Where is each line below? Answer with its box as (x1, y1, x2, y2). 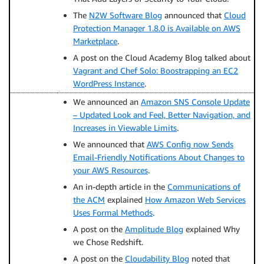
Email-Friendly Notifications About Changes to (73, 152, 245, 162)
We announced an (73, 97, 141, 107)
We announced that (73, 139, 147, 149)
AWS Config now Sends (147, 139, 233, 149)
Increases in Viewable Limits (73, 123, 177, 133)
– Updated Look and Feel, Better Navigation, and (73, 110, 250, 120)
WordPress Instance (73, 78, 144, 88)
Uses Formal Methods (73, 207, 153, 217)
